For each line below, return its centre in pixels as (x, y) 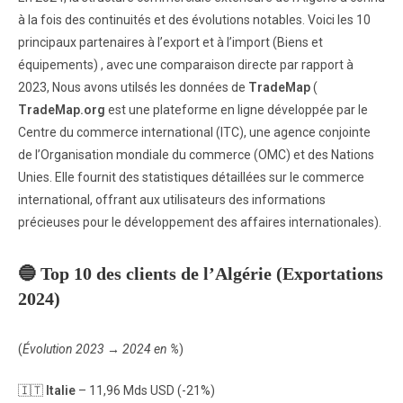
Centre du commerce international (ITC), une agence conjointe (194, 132)
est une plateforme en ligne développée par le (237, 110)
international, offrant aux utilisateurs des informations (172, 200)
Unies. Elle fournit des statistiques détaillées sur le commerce (191, 177)
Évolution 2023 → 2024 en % (101, 349)
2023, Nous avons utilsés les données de (132, 87)
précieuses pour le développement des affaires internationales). (200, 222)
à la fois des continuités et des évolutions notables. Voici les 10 (194, 20)
